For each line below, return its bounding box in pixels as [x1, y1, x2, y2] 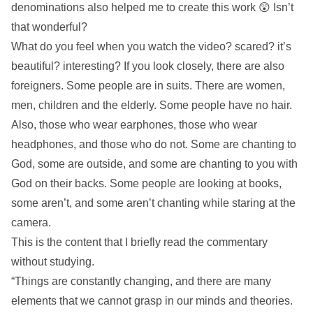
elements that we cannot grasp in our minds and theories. [11, 294, 293, 307]
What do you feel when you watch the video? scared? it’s [11, 40, 291, 52]
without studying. [11, 255, 94, 268]
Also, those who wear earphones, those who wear [11, 118, 257, 131]
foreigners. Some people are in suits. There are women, [11, 79, 285, 92]
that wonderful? [11, 20, 87, 33]
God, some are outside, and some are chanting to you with [11, 157, 298, 170]
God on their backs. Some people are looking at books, [11, 177, 282, 189]
